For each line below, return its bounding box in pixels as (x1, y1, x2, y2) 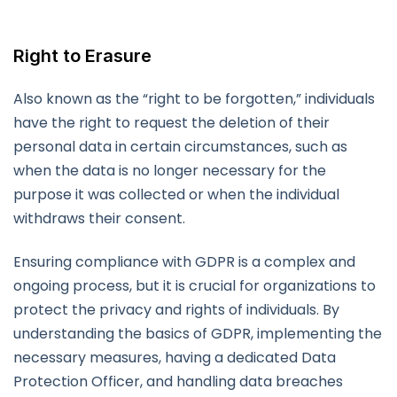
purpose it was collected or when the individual (13, 184, 339, 206)
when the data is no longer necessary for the (13, 160, 326, 182)
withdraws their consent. (13, 208, 185, 230)
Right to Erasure (13, 45, 152, 67)
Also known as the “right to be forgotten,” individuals (13, 89, 375, 110)
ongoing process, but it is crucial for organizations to (13, 276, 376, 297)
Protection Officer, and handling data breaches (13, 371, 343, 393)
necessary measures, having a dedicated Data (13, 347, 336, 369)
